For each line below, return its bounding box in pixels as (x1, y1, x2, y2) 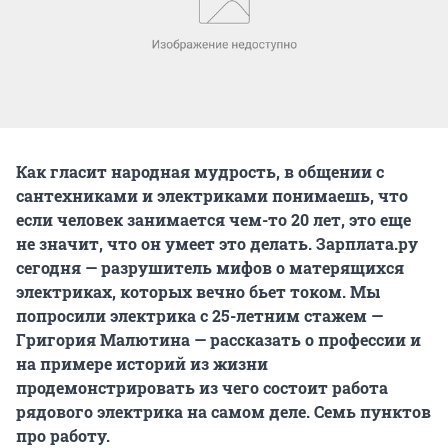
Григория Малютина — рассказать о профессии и (16, 328, 421, 350)
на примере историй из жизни (16, 352, 268, 374)
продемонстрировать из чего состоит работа (16, 376, 388, 398)
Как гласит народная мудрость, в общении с (16, 160, 384, 182)
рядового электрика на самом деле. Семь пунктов (16, 400, 431, 422)
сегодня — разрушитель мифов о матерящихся (16, 256, 404, 278)
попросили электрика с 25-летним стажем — (16, 304, 383, 326)
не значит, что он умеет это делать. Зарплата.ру (16, 232, 418, 254)
